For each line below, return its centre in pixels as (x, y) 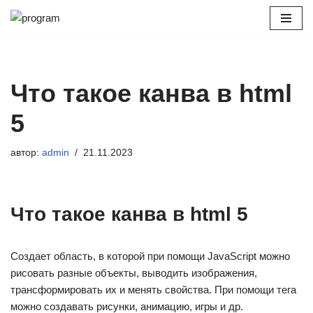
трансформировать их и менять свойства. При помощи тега (153, 290)
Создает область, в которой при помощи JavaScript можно (150, 256)
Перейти (31, 37)
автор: (26, 153)
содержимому (44, 71)
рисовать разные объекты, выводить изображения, (134, 273)
